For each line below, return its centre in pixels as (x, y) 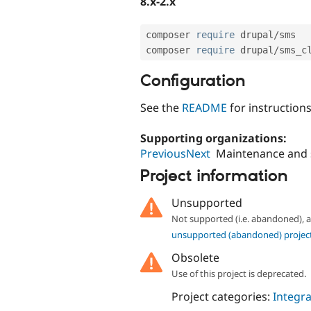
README (204, 108)
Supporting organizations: (215, 138)
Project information (214, 176)
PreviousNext (175, 154)
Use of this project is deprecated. (238, 274)
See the (161, 108)
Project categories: (222, 297)
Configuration (193, 81)
